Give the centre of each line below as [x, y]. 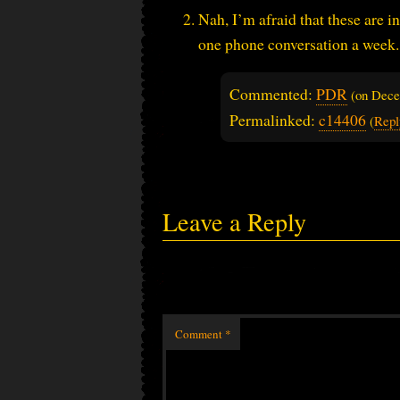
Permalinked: [274, 119]
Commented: [273, 93]
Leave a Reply [234, 221]
